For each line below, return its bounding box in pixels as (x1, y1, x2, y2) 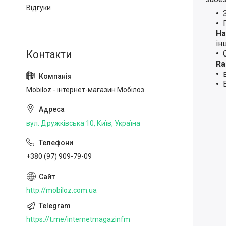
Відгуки (26, 4, 51, 12)
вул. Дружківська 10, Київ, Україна (26, 119, 140, 127)
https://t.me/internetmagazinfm (26, 215, 130, 223)
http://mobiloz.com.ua (26, 186, 97, 194)
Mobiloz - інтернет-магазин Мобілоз (26, 86, 144, 94)
